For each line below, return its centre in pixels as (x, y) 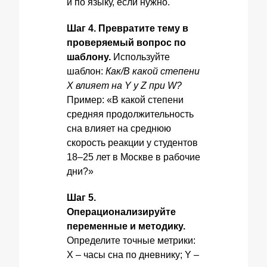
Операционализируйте (121, 212)
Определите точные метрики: (131, 240)
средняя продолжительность (130, 114)
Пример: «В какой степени (125, 100)
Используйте (140, 57)
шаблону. (89, 57)
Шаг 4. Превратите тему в (128, 28)
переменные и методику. (126, 226)
